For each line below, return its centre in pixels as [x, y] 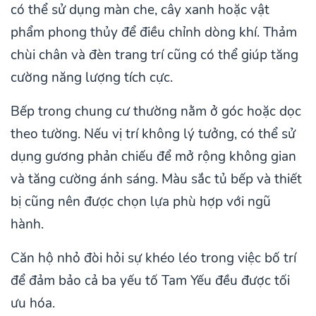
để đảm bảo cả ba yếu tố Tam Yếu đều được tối [150, 280]
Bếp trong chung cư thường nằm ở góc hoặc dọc [156, 111]
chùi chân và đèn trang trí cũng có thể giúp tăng [154, 55]
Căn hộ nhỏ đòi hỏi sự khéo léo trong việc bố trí [153, 258]
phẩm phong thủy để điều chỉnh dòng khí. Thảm [154, 32]
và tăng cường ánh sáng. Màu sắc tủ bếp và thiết [156, 179]
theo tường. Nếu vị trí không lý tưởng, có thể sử [153, 134]
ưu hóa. [33, 303]
